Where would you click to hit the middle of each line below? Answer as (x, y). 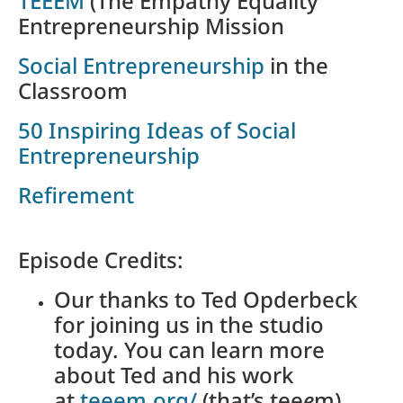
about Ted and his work (174, 375)
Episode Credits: (103, 260)
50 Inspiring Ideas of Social (157, 130)
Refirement (76, 195)
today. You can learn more (189, 350)
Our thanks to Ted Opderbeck (206, 300)
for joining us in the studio (189, 325)
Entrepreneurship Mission (151, 26)
